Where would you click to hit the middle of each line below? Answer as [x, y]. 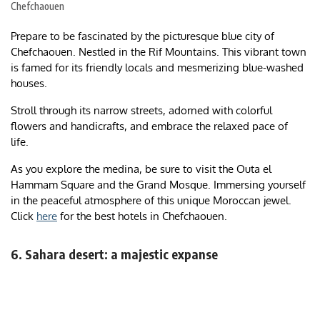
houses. [30, 84]
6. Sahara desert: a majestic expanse [114, 254]
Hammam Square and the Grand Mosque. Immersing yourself [158, 185]
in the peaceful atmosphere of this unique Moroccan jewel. [151, 201]
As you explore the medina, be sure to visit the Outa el [141, 169]
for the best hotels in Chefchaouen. [142, 216]
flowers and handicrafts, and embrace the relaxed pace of [149, 126]
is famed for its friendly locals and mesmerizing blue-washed [157, 68]
